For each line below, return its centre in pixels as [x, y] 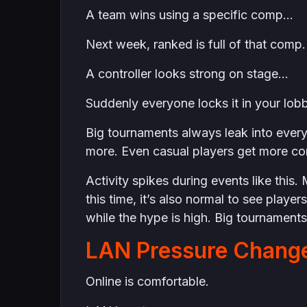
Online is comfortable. [147, 281]
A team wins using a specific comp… [189, 15]
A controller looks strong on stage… [187, 74]
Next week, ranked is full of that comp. [195, 44]
